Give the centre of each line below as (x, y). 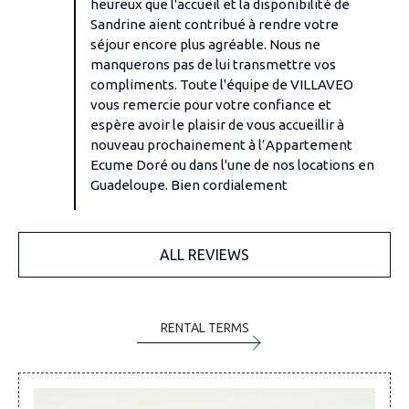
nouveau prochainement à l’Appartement (222, 144)
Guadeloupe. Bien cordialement (189, 184)
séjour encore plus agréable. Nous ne (206, 44)
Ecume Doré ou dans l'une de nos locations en (233, 164)
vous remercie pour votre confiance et (211, 104)
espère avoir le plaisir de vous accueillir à (218, 124)
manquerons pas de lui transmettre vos (214, 64)
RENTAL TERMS (204, 327)
